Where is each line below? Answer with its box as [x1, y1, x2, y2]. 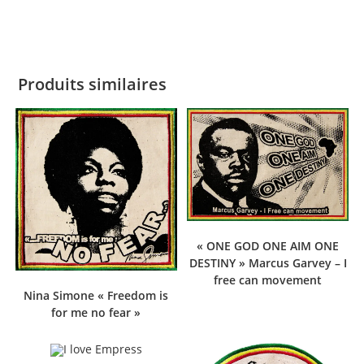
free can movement [214, 272, 323, 288]
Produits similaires [18, 72, 167, 95]
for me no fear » [51, 304, 141, 320]
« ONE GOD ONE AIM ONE [197, 238, 340, 254]
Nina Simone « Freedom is [24, 287, 169, 303]
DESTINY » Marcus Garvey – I [188, 255, 347, 271]
